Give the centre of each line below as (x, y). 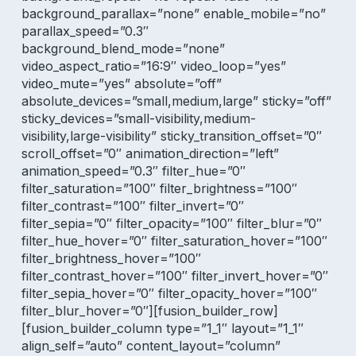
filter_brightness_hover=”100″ (111, 258)
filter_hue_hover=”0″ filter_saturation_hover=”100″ (174, 241)
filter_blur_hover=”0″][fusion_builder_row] (149, 311)
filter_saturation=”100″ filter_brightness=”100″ (159, 188)
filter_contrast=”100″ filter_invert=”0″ (132, 206)
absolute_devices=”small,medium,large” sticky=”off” (176, 101)
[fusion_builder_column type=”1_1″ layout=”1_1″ (162, 328)
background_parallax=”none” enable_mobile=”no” (173, 14)
